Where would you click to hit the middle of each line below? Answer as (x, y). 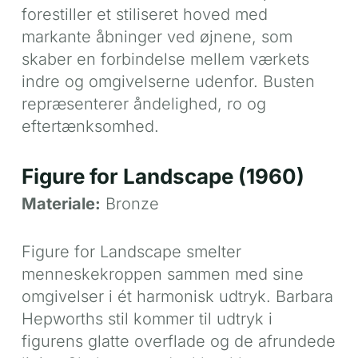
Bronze (129, 203)
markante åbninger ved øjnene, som (157, 36)
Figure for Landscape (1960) (163, 176)
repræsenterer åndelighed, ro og (143, 103)
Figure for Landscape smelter (131, 251)
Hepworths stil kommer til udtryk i (147, 318)
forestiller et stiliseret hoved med (144, 14)
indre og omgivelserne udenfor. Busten (168, 81)
